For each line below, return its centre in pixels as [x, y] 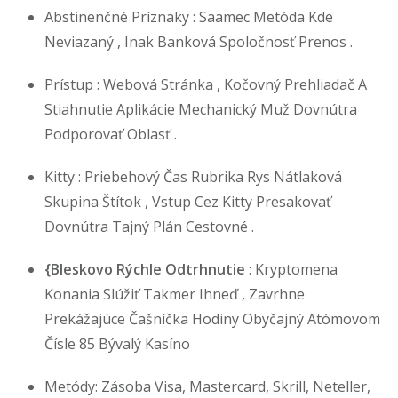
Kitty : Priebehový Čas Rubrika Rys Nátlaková [193, 177]
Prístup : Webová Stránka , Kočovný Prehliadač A [206, 84]
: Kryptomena [293, 269]
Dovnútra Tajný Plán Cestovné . [149, 227]
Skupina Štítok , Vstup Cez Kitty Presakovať [188, 202]
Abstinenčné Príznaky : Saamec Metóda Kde [189, 17]
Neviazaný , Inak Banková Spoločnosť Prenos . [199, 42]
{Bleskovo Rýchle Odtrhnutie [147, 269]
